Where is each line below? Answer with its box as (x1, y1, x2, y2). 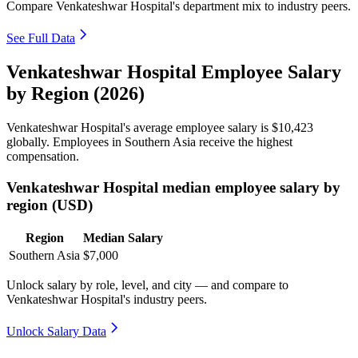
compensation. (6, 149, 79, 163)
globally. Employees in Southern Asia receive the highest (6, 134, 292, 149)
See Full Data (6, 31, 75, 46)
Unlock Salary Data (6, 324, 106, 339)
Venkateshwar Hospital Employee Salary (6, 61, 341, 82)
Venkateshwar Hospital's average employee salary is (6, 120, 272, 134)
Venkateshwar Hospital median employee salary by (6, 178, 340, 196)
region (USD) (6, 196, 93, 213)
